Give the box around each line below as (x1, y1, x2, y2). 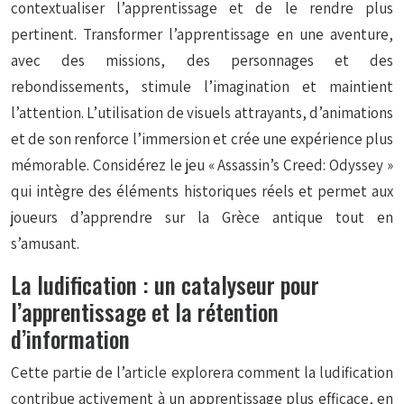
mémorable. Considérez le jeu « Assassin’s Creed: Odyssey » (11, 155, 393, 175)
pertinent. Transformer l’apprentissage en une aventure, (11, 24, 393, 44)
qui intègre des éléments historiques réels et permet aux (11, 181, 393, 201)
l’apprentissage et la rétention (11, 295, 279, 328)
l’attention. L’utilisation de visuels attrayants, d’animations (11, 103, 393, 123)
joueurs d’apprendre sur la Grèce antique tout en (11, 207, 393, 227)
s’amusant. (11, 234, 79, 253)
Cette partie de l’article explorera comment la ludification (11, 363, 393, 382)
